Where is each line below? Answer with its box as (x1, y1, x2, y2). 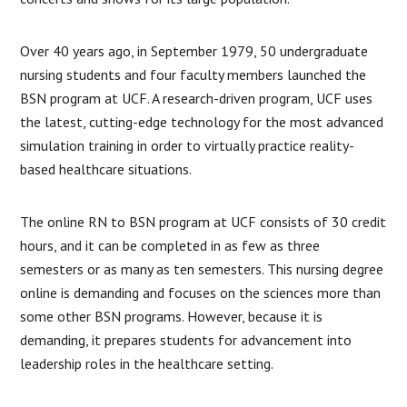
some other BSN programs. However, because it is (20, 306, 323, 325)
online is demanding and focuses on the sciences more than (20, 283, 382, 302)
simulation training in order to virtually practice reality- (20, 135, 355, 154)
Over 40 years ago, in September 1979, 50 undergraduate (20, 41, 369, 60)
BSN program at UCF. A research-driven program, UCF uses (20, 88, 373, 107)
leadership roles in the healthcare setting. (20, 353, 274, 372)
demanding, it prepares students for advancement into (20, 330, 352, 349)
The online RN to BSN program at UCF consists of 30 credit (20, 212, 387, 231)
